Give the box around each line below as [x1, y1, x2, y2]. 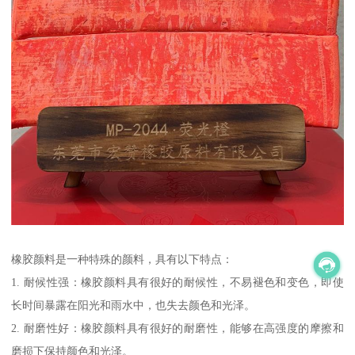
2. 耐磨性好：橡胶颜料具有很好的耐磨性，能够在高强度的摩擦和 [11, 322, 344, 335]
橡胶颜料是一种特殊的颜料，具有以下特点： [11, 253, 234, 266]
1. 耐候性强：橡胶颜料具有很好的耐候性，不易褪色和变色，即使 [11, 276, 344, 289]
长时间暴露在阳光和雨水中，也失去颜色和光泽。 [11, 299, 256, 312]
